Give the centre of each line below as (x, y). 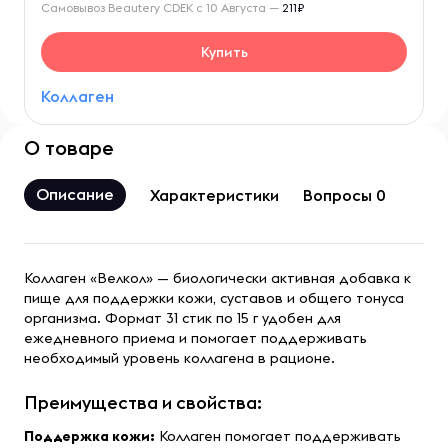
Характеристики (214, 195)
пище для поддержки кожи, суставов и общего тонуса (214, 298)
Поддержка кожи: (89, 436)
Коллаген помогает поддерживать (278, 436)
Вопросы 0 (344, 195)
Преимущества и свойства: (143, 402)
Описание (75, 194)
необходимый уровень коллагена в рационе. (179, 358)
